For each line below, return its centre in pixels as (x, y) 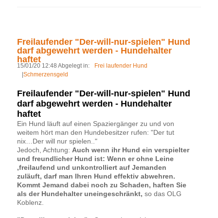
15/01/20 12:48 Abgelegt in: (53, 65)
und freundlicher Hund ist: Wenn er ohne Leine (95, 158)
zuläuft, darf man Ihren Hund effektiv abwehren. (96, 176)
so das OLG (162, 193)
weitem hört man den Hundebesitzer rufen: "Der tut (96, 132)
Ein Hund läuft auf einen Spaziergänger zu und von (96, 123)
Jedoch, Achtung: (45, 150)
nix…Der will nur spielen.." (57, 141)
